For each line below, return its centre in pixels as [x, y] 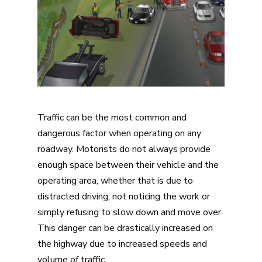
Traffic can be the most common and [112, 118]
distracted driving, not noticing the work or [124, 197]
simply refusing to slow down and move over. [130, 213]
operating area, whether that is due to [115, 181]
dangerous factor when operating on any [119, 134]
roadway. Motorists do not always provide [124, 149]
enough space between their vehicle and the [128, 165]
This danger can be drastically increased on [125, 228]
